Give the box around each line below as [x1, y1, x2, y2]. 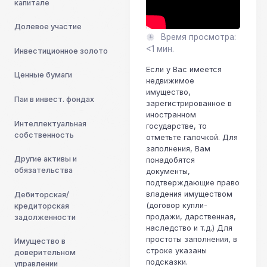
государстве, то [146, 121, 207, 131]
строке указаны [146, 246, 207, 255]
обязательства [14, 166, 73, 175]
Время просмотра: [161, 32, 236, 42]
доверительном [14, 248, 76, 257]
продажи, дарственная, [146, 212, 236, 221]
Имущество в [14, 237, 66, 246]
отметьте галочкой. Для [146, 132, 238, 142]
